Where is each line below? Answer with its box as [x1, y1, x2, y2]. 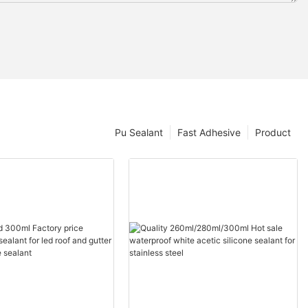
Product [255, 126, 291, 139]
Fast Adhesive [177, 126, 241, 139]
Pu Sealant [115, 126, 163, 139]
